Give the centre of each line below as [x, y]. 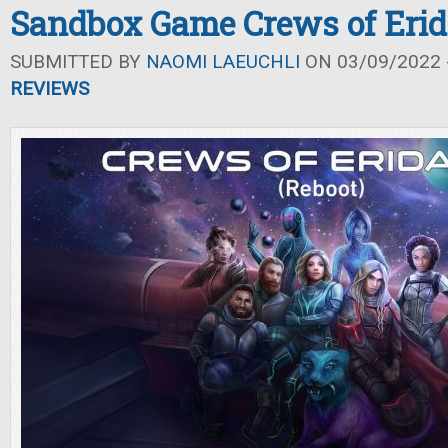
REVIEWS [49, 88]
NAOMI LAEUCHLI [223, 61]
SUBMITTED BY [78, 61]
